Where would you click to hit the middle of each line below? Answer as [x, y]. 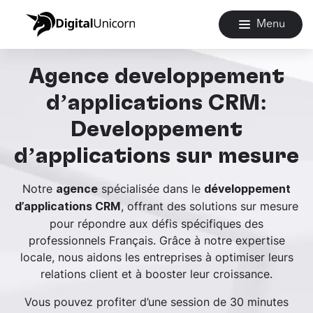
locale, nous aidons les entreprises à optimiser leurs [156, 257]
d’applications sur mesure [156, 156]
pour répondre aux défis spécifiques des [156, 224]
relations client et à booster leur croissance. [156, 274]
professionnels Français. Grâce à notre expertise [156, 240]
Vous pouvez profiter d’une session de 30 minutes [156, 302]
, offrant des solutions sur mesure [210, 206]
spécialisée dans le [151, 189]
